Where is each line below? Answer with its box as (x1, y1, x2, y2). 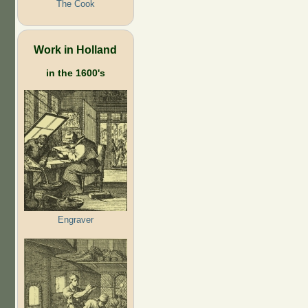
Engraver (57, 214, 93, 225)
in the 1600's (45, 67, 105, 78)
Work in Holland (34, 43, 117, 56)
